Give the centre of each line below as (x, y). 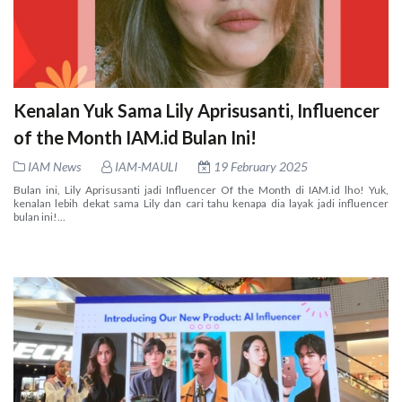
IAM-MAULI (145, 166)
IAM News (54, 166)
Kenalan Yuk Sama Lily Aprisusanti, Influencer (197, 110)
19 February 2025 (259, 166)
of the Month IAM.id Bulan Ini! (135, 137)
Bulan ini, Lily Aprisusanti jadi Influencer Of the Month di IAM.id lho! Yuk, (201, 189)
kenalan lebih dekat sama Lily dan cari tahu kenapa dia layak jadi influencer (201, 203)
